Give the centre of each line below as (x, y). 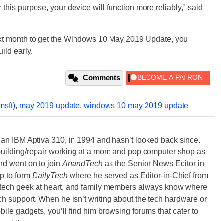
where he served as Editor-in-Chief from (138, 176)
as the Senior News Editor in (153, 164)
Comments (102, 78)
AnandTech (82, 164)
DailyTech (50, 176)
